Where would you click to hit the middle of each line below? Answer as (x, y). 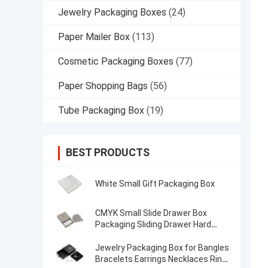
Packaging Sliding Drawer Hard (153, 225)
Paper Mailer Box (94, 37)
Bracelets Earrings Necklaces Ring (161, 259)
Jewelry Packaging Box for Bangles (162, 248)
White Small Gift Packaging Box (155, 184)
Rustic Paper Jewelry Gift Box (152, 236)
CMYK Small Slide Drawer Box (151, 213)
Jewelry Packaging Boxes (112, 13)
